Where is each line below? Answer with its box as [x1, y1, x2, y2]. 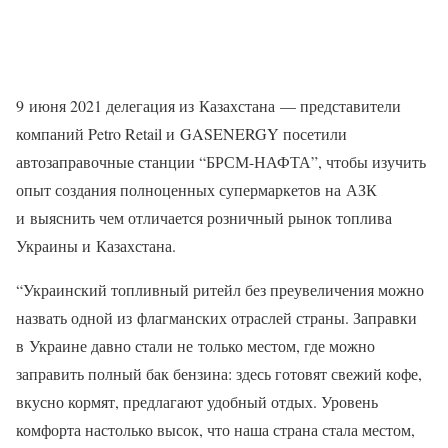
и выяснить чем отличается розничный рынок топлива [16, 206, 392, 228]
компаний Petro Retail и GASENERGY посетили [16, 122, 347, 144]
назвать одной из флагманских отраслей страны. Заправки [16, 306, 417, 328]
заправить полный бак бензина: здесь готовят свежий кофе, [16, 362, 422, 384]
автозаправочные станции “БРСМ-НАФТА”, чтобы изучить [16, 150, 426, 172]
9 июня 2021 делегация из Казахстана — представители [16, 94, 401, 116]
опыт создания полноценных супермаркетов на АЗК [16, 178, 377, 200]
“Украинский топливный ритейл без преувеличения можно [16, 278, 424, 300]
